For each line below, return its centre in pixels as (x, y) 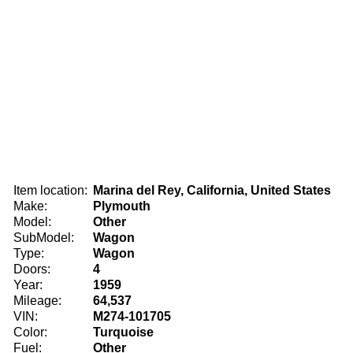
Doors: (32, 269)
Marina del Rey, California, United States (212, 190)
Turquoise (123, 332)
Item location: (50, 190)
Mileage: (37, 301)
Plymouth (122, 206)
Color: (30, 332)
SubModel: (44, 238)
